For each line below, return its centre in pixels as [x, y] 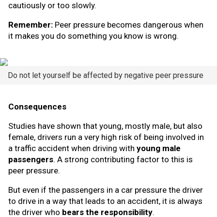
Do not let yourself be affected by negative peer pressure [106, 76]
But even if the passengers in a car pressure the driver [106, 190]
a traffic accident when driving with [72, 148]
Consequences [37, 107]
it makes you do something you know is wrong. [93, 36]
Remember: [31, 25]
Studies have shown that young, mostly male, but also [105, 126]
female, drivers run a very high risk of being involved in [106, 137]
